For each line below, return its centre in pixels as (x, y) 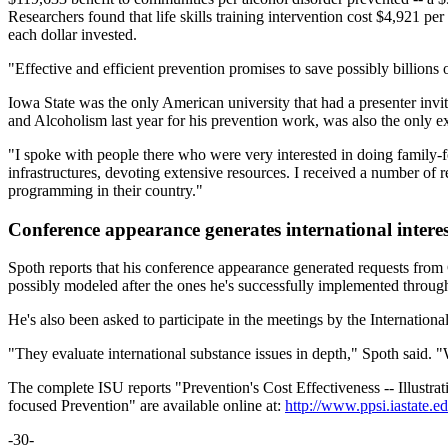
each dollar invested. (72, 34)
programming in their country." (105, 190)
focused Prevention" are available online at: (146, 406)
